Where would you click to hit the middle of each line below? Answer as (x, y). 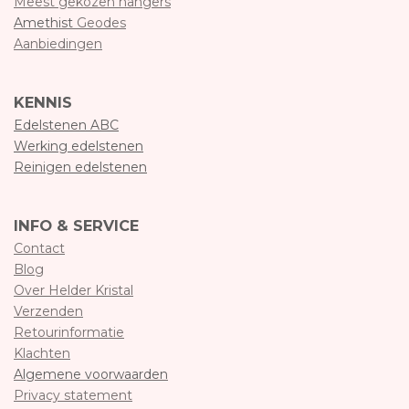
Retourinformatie (69, 333)
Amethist (45, 22)
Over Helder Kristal (73, 291)
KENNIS (43, 102)
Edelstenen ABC (66, 126)
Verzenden (48, 312)
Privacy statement (73, 396)
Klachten (42, 354)
